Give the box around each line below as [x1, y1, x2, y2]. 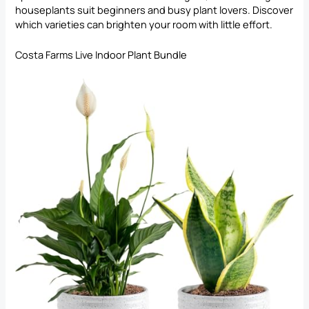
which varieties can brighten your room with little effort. [15, 17, 273, 32]
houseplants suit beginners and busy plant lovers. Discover [15, 3, 294, 17]
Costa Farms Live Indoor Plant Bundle [15, 48, 188, 62]
